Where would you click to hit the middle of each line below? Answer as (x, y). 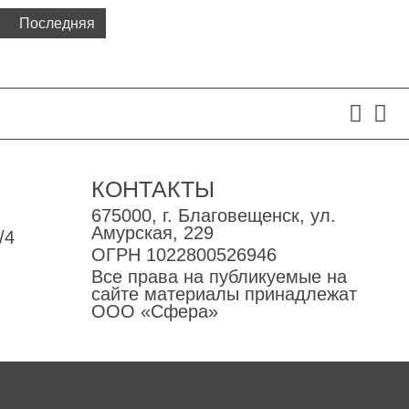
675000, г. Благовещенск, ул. (214, 215)
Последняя (57, 23)
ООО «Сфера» (155, 311)
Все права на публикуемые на (219, 277)
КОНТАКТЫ (153, 189)
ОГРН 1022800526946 (184, 255)
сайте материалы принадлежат (224, 294)
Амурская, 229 (152, 233)
